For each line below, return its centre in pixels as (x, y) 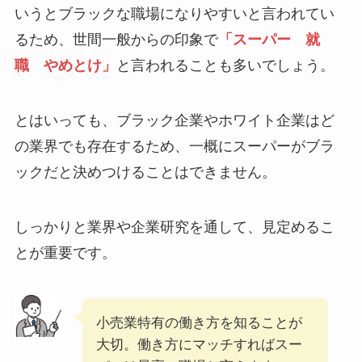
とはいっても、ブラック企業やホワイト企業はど (174, 120)
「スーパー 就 (269, 40)
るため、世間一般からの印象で (116, 40)
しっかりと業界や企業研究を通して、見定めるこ (174, 227)
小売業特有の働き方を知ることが (199, 322)
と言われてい (290, 14)
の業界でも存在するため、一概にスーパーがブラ (174, 146)
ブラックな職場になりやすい (152, 14)
